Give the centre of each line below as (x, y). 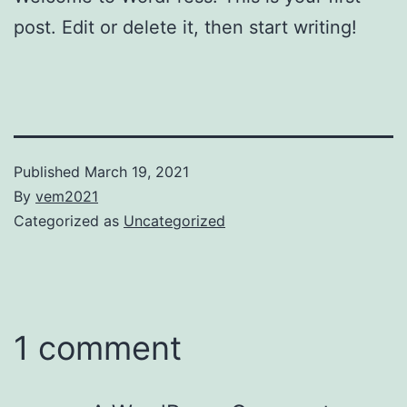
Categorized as (69, 220)
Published (49, 171)
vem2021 (67, 196)
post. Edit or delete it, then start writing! (185, 27)
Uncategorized (174, 220)
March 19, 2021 (137, 171)
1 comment (98, 347)
